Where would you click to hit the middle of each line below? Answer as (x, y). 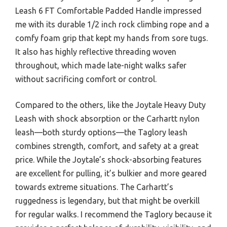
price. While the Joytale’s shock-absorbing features (108, 160)
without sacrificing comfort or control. (86, 79)
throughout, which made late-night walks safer (101, 66)
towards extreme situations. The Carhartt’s (94, 187)
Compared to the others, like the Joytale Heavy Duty (110, 105)
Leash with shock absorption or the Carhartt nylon (107, 119)
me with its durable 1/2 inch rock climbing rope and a (112, 25)
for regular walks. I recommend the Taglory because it (113, 215)
